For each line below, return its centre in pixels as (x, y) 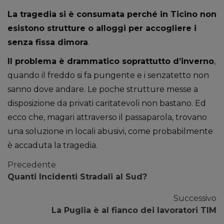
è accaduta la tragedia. (52, 145)
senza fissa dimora (48, 42)
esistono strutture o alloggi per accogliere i (102, 28)
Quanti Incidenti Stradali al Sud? (77, 177)
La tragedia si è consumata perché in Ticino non (112, 14)
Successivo (195, 198)
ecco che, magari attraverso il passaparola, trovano (107, 117)
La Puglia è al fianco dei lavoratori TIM (134, 210)
